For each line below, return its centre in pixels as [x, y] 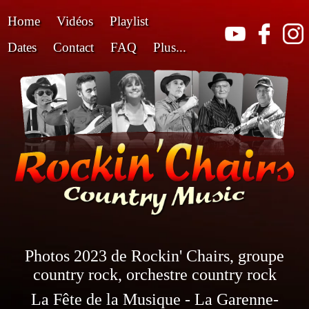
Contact [73, 47]
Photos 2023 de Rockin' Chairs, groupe [154, 256]
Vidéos [75, 21]
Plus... [170, 47]
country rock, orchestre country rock [154, 275]
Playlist [129, 21]
